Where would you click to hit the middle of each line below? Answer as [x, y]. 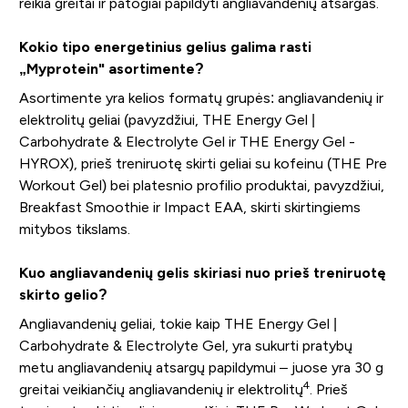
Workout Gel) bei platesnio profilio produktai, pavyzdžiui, [201, 185]
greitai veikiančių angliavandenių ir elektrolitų [161, 389]
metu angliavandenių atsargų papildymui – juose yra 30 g [201, 367]
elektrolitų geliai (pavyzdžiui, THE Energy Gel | [167, 119]
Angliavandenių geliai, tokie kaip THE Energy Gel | [178, 323]
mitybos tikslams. [74, 229]
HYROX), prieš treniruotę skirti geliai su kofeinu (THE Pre [203, 163]
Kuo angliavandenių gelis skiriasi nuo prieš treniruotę [202, 272]
